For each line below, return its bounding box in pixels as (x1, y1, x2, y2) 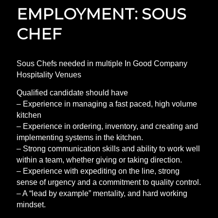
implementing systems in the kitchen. (16, 133, 143, 142)
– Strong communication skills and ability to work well (16, 144, 200, 153)
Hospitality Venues (16, 71, 81, 79)
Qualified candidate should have (16, 88, 128, 97)
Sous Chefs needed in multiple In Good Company (16, 59, 187, 68)
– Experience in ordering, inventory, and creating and (16, 122, 198, 130)
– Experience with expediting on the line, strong (16, 166, 180, 175)
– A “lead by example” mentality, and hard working (16, 189, 187, 198)
